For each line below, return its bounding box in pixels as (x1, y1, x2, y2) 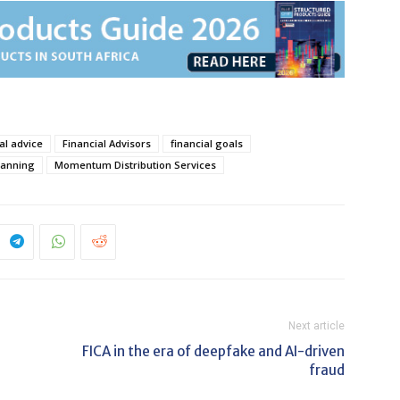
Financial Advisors (62, 136, 151, 150)
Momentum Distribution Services (54, 157, 216, 171)
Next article (288, 319, 345, 332)
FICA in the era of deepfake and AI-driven (82, 342, 345, 360)
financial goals (171, 136, 243, 150)
